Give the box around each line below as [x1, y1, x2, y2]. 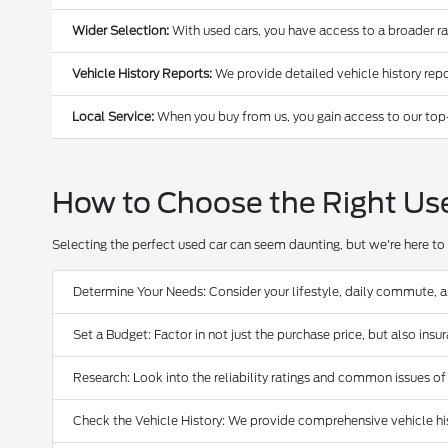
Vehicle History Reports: [72, 66, 213, 82]
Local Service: [72, 109, 155, 125]
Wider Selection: [72, 23, 170, 39]
